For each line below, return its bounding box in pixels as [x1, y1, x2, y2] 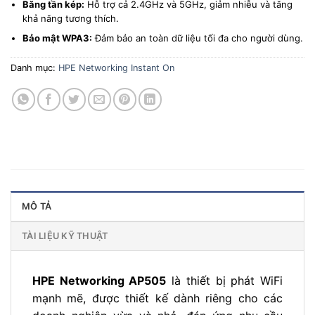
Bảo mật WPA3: [22, 32, 92, 44]
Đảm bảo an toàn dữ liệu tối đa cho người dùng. [91, 32, 303, 44]
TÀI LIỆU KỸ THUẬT [22, 231, 108, 242]
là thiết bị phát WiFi [166, 274, 283, 288]
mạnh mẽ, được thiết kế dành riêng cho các [32, 291, 283, 306]
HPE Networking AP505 [32, 274, 167, 288]
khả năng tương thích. [22, 13, 119, 25]
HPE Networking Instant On [58, 63, 174, 74]
